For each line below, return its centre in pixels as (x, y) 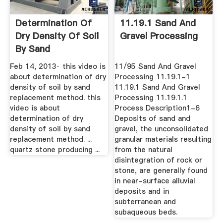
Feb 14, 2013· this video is (57, 66)
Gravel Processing (159, 36)
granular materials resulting (163, 139)
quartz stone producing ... (55, 149)
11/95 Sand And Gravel (156, 66)
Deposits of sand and (153, 118)
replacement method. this (55, 97)
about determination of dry (58, 77)
